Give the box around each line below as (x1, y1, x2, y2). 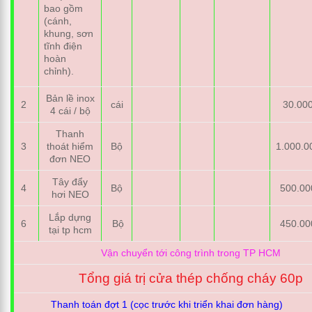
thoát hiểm (47, 141, 93, 153)
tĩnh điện (44, 40, 83, 52)
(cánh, (44, 15, 72, 26)
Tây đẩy (52, 176, 88, 188)
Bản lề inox (45, 93, 95, 104)
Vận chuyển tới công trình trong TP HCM (101, 247, 281, 259)
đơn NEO (49, 153, 91, 165)
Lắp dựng (49, 212, 91, 224)
